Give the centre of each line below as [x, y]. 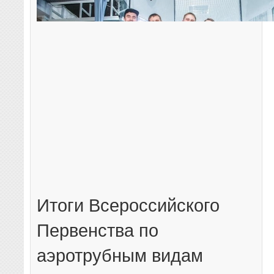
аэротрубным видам [120, 255]
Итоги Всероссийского [128, 205]
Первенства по [98, 230]
